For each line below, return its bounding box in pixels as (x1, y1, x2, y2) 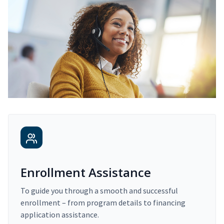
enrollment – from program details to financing (20, 197, 185, 207)
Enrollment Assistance (20, 163, 151, 180)
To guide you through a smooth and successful (20, 185, 178, 195)
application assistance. (20, 209, 99, 219)
